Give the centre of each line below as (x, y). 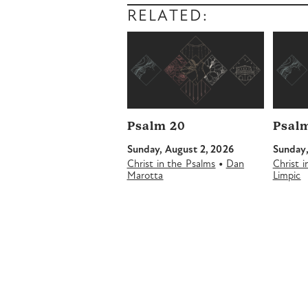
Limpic (287, 177)
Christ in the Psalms (171, 165)
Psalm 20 (156, 126)
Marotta (145, 177)
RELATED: (167, 16)
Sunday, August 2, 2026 (180, 150)
